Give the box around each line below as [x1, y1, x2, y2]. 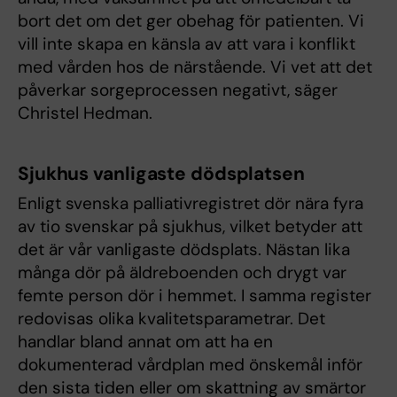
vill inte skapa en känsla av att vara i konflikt [18, 33, 355, 56]
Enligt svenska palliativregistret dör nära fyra [18, 192, 363, 215]
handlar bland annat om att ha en [18, 331, 273, 354]
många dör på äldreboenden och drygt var [18, 261, 346, 284]
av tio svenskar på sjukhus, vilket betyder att [18, 215, 362, 238]
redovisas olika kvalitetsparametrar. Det [18, 307, 325, 331]
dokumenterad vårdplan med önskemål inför [18, 354, 362, 377]
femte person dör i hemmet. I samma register [18, 284, 371, 307]
